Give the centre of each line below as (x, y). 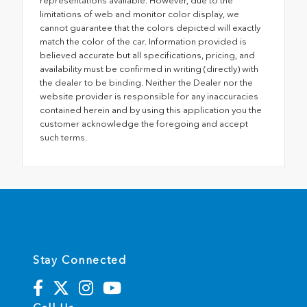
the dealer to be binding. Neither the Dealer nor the (146, 83)
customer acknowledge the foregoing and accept (144, 124)
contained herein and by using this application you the (151, 110)
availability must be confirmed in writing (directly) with (149, 69)
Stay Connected (80, 260)
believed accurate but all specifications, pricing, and (147, 56)
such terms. (63, 138)
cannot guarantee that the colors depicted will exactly (150, 28)
